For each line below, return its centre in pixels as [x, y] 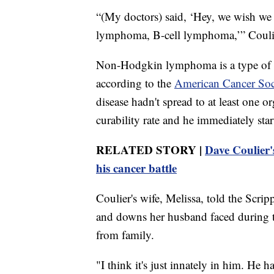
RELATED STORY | [150, 150]
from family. [125, 235]
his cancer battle [136, 168]
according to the [135, 83]
